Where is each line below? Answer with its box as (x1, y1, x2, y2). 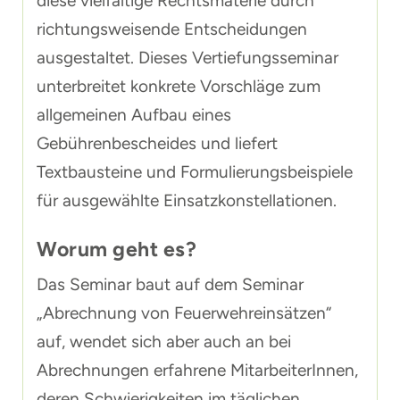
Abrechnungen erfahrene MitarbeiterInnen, (37, 360, 358, 380)
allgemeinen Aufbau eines (37, 104, 231, 125)
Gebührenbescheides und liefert (37, 133, 278, 154)
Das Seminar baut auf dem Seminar (37, 274, 304, 295)
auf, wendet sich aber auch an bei (37, 331, 291, 352)
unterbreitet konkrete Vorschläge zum (37, 76, 321, 96)
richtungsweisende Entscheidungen (37, 19, 307, 39)
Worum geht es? (37, 237, 196, 262)
